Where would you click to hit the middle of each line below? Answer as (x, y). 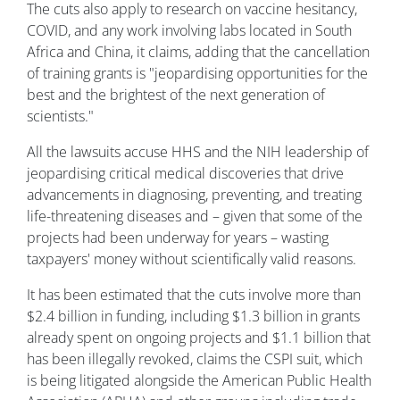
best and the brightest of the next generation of (176, 95)
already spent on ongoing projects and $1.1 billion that (199, 338)
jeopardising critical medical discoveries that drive (185, 174)
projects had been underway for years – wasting (178, 238)
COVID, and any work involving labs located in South (189, 31)
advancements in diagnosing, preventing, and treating (194, 195)
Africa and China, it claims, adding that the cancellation (198, 52)
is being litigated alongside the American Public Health (199, 381)
